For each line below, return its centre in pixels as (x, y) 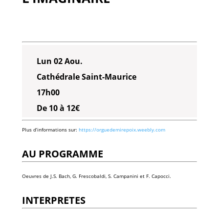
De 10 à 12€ (58, 108)
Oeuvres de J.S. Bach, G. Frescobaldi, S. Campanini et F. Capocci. (96, 176)
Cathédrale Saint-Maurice (86, 77)
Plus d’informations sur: (50, 129)
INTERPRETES (54, 200)
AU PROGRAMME (62, 153)
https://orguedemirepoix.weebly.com (122, 129)
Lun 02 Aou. (59, 61)
